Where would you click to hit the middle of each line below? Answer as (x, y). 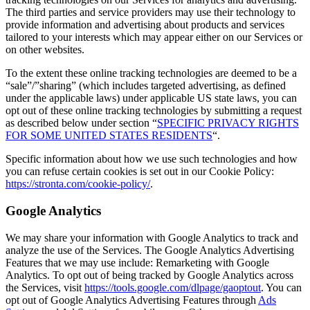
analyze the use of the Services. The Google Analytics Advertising (150, 250)
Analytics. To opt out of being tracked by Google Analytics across (149, 275)
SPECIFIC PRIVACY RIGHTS (228, 123)
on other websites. (45, 50)
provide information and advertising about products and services (145, 25)
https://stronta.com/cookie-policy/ (78, 184)
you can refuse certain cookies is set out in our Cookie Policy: (140, 172)
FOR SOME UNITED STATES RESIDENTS (109, 136)
